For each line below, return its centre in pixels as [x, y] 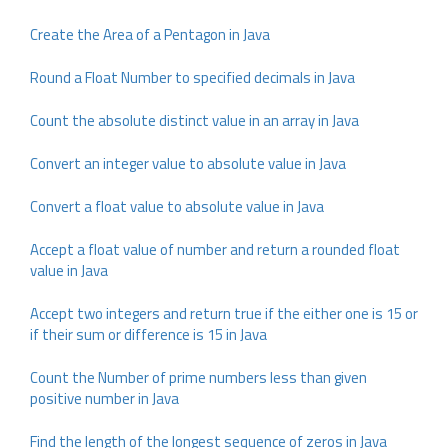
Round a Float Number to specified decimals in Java [192, 77]
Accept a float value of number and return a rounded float [215, 249]
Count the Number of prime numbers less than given [198, 377]
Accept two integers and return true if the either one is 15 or [224, 313]
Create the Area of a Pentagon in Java [150, 34]
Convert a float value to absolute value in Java [177, 206]
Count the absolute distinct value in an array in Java [194, 120]
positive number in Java [104, 398]
